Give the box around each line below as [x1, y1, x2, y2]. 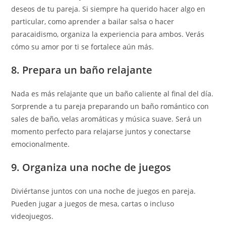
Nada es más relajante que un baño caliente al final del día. [11, 89, 214, 98]
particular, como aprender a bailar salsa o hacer [11, 17, 175, 26]
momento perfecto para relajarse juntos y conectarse [11, 127, 191, 136]
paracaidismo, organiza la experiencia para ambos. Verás [11, 29, 205, 39]
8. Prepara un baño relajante [11, 63, 153, 77]
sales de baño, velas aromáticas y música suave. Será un [11, 114, 202, 124]
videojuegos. [11, 211, 54, 221]
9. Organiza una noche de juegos [11, 160, 172, 174]
